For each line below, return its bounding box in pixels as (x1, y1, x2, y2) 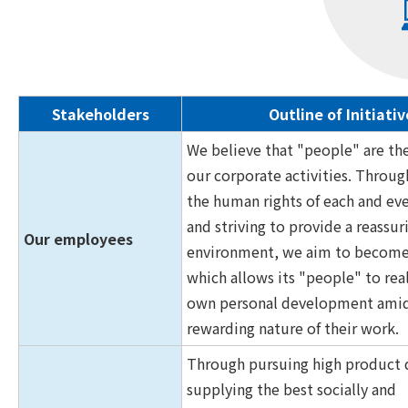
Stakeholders (51, 103, 149, 125)
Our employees (24, 228, 133, 250)
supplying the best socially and (187, 378, 396, 400)
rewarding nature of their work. (187, 317, 399, 339)
